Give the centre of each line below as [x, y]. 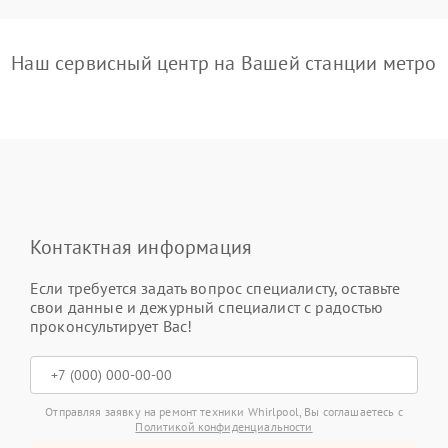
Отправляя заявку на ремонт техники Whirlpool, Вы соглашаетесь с [224, 411]
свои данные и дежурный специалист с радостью [207, 307]
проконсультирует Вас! [111, 326]
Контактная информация [141, 247]
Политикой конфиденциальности [224, 426]
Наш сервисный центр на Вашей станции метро [224, 63]
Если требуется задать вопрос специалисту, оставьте [215, 288]
